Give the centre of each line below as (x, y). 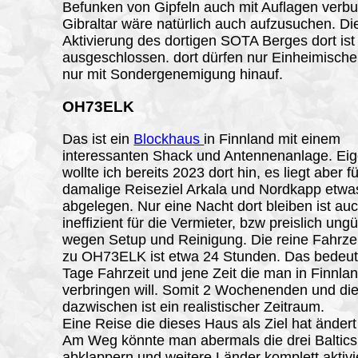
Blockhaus (169, 139)
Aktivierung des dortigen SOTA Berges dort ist (209, 41)
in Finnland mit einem (272, 139)
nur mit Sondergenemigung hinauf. (173, 75)
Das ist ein (98, 139)
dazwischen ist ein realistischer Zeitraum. (194, 306)
